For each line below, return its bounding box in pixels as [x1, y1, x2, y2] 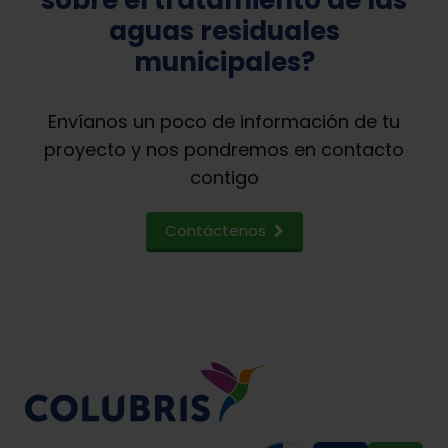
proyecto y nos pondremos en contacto [44, 136, 404, 162]
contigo [189, 164, 259, 190]
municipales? [133, 43, 315, 80]
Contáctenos [164, 219, 266, 241]
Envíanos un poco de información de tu [48, 108, 400, 134]
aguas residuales [108, 12, 340, 49]
